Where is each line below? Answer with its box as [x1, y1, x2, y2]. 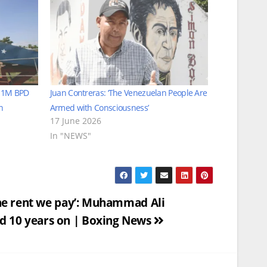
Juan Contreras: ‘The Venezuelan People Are [49, 87, 207, 99]
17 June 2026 [49, 115, 101, 127]
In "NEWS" [49, 130, 91, 142]
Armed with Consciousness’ [49, 102, 149, 114]
